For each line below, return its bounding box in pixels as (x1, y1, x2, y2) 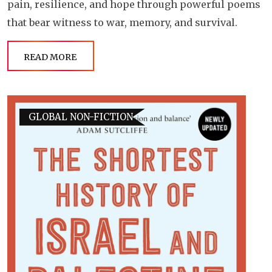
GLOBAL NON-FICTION (29, 110, 133, 123)
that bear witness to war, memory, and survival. (7, 16, 237, 29)
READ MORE (24, 51, 76, 63)
